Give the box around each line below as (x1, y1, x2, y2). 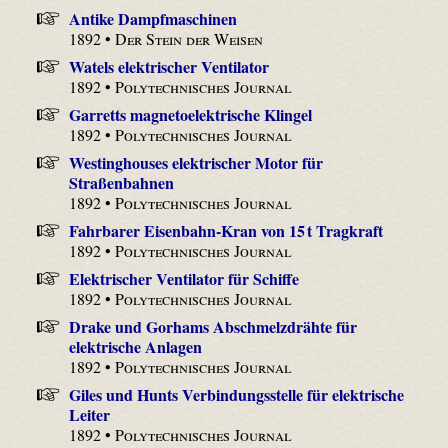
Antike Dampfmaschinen (68, 6, 237, 30)
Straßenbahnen (69, 170, 175, 194)
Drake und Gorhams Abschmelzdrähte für (68, 314, 357, 338)
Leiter (69, 402, 111, 426)
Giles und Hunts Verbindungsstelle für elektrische (68, 382, 404, 406)
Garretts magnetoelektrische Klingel (68, 102, 312, 126)
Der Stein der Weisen (115, 27, 264, 49)
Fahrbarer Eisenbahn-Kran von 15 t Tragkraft (68, 218, 383, 242)
